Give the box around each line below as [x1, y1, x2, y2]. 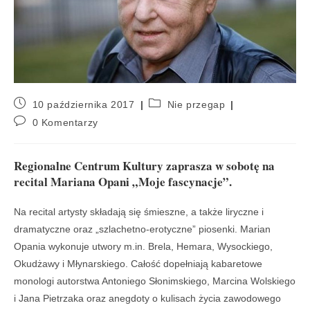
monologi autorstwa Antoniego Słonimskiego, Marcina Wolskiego [14, 275, 295, 286]
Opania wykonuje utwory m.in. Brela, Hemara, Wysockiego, [14, 240, 273, 252]
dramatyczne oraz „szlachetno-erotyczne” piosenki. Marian [14, 223, 271, 235]
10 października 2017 [32, 98, 135, 110]
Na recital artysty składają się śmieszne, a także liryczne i [14, 206, 264, 217]
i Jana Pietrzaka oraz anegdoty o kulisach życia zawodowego [14, 292, 281, 304]
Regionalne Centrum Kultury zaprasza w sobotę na [14, 156, 275, 174]
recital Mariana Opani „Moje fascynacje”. [14, 172, 232, 190]
